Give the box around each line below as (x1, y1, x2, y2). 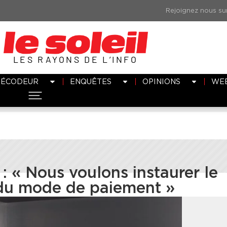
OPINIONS (142, 77, 180, 86)
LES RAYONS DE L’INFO (13, 53, 138, 65)
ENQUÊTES (69, 77, 111, 86)
